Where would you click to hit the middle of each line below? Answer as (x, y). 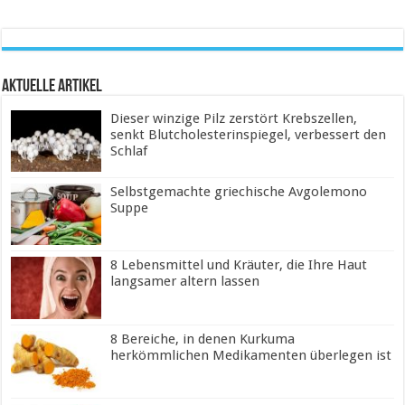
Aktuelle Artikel (52, 87)
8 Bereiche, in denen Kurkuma (203, 339)
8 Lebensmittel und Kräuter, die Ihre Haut (239, 265)
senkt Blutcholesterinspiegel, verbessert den (249, 135)
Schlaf (129, 151)
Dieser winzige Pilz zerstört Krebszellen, (234, 119)
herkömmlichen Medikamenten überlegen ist (251, 355)
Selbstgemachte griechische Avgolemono (239, 192)
